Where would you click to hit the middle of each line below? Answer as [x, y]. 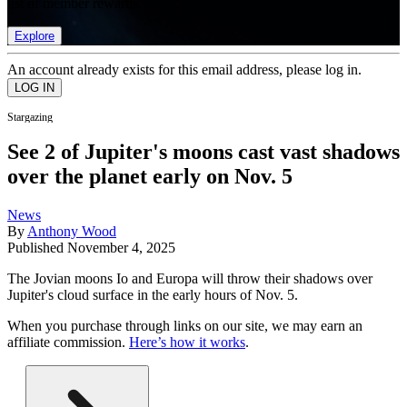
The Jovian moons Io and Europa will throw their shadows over [190, 279]
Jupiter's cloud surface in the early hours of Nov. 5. [153, 295]
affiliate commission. [68, 342]
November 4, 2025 [121, 248]
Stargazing [30, 117]
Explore [35, 35]
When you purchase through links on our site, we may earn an [185, 326]
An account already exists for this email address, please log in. [184, 69]
